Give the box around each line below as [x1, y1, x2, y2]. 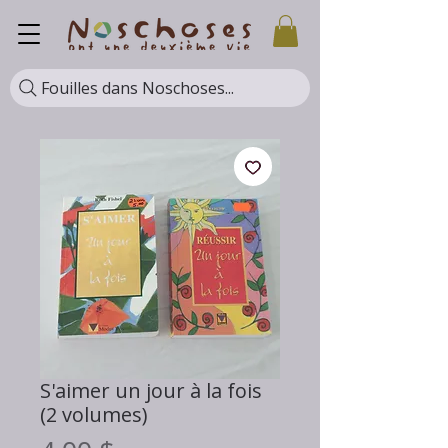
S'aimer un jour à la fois [40, 377, 262, 405]
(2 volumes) [40, 401, 148, 429]
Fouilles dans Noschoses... [41, 77, 234, 100]
